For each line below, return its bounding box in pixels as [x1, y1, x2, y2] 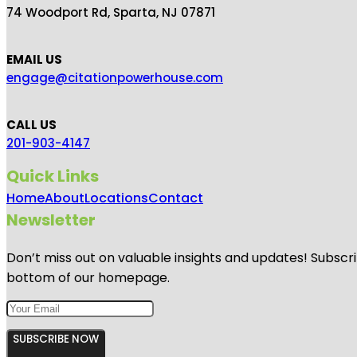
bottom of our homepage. [6, 268, 170, 287]
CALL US [6, 116, 57, 133]
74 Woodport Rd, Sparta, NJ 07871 [6, 3, 215, 21]
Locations [84, 188, 148, 207]
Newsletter [6, 208, 96, 231]
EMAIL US [6, 50, 62, 68]
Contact [148, 188, 203, 207]
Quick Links [6, 164, 99, 187]
